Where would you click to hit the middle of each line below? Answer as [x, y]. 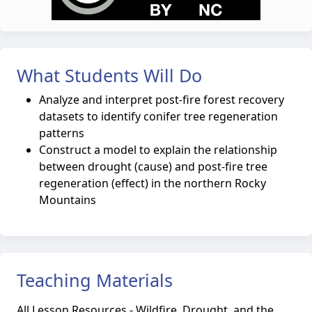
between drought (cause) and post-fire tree [153, 166]
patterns [62, 133]
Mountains [68, 200]
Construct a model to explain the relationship [158, 150]
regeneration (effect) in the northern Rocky [153, 183]
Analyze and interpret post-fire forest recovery [162, 100]
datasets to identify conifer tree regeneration [158, 116]
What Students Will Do [109, 75]
